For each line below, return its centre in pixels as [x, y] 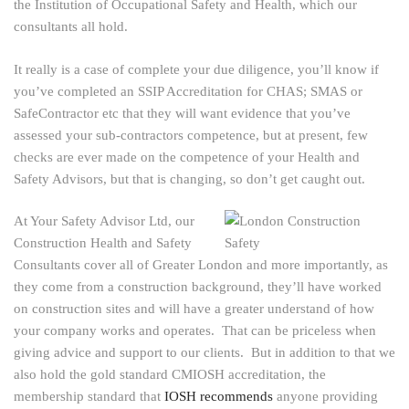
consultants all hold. [71, 27]
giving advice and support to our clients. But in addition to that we [204, 353]
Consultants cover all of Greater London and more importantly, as [201, 265]
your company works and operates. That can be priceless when [195, 331]
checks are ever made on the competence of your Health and [187, 157]
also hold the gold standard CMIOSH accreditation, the [170, 375]
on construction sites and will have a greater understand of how [194, 309]
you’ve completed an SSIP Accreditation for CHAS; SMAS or [188, 91]
